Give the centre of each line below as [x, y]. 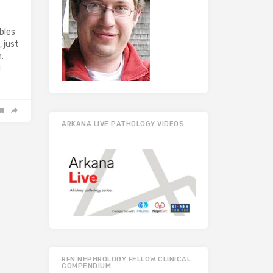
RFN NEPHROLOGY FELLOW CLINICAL [126, 260]
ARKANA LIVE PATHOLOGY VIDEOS [123, 124]
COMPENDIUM [86, 266]
